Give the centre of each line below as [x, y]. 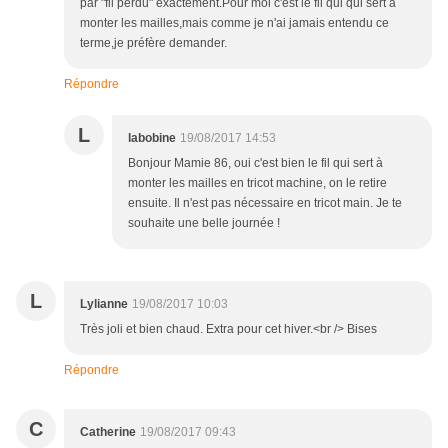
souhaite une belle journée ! [204, 223]
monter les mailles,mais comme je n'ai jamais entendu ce [234, 23]
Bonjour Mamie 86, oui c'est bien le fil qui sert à [255, 163]
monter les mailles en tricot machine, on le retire [257, 183]
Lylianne [104, 304]
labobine [152, 138]
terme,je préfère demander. [153, 43]
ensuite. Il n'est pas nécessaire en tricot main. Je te [265, 203]
